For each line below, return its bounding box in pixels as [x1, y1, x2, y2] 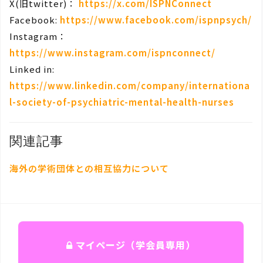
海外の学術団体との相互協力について [9, 162, 169, 175]
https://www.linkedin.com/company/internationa [9, 79, 250, 92]
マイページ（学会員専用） [73, 238, 195, 252]
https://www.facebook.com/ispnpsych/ [60, 14, 252, 26]
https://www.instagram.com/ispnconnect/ [9, 46, 215, 59]
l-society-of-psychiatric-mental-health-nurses [9, 96, 234, 109]
